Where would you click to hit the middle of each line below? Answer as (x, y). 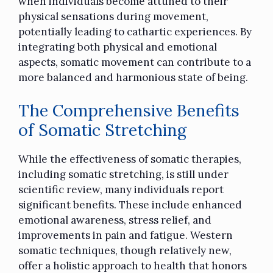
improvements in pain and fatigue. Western (126, 236)
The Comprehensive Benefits (129, 111)
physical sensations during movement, (113, 16)
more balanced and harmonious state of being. (133, 77)
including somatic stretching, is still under (123, 175)
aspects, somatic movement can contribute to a (135, 62)
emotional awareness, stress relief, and (115, 220)
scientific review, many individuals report (121, 190)
